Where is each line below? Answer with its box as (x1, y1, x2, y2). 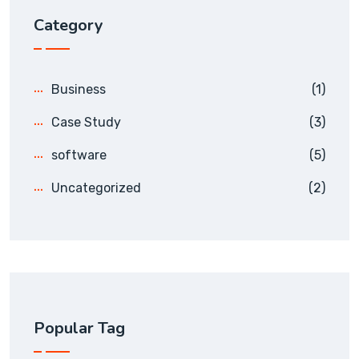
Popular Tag (34, 317, 125, 339)
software (51, 147, 107, 163)
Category (34, 14, 103, 36)
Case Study (51, 114, 121, 130)
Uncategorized (51, 179, 141, 196)
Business (51, 81, 106, 97)
